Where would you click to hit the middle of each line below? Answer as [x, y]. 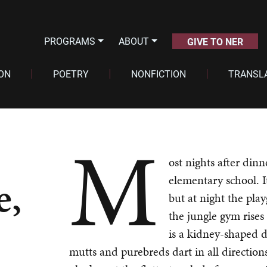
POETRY [71, 74]
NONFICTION [158, 74]
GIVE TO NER [215, 41]
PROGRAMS [70, 41]
